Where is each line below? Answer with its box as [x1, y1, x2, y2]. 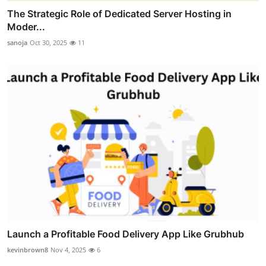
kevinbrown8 [7, 245, 48, 254]
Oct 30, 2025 [30, 38, 67, 47]
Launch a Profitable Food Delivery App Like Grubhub [7, 227, 244, 240]
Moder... [7, 21, 45, 33]
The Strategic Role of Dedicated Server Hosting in [7, 8, 232, 20]
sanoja [7, 38, 27, 47]
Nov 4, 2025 [50, 245, 86, 254]
